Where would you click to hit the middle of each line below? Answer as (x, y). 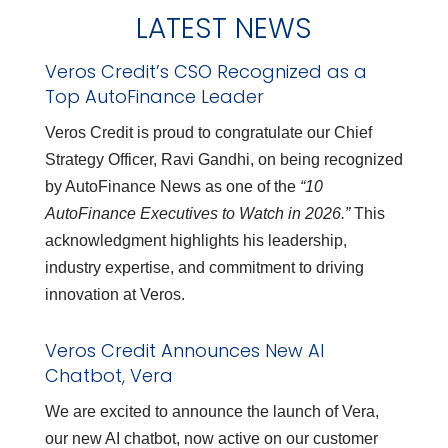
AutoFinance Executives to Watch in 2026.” (197, 214)
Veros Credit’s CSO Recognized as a (205, 72)
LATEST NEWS (224, 29)
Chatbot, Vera (108, 376)
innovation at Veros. (114, 295)
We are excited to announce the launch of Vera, (211, 412)
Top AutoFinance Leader (154, 97)
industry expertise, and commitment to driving (204, 268)
